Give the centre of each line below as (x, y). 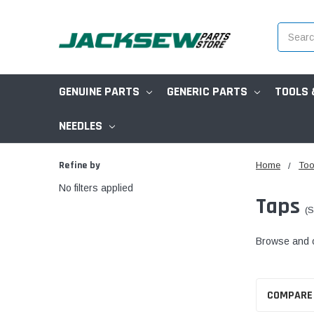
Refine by (80, 165)
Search (294, 29)
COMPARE (289, 296)
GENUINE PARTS (99, 91)
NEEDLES (81, 125)
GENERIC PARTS (207, 91)
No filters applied (96, 187)
